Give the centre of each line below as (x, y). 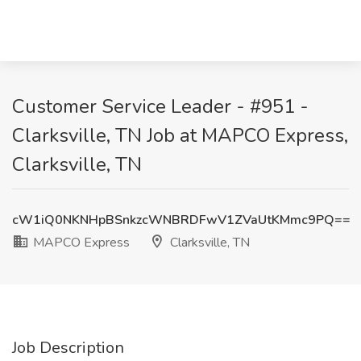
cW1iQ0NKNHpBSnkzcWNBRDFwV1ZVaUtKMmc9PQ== (181, 220)
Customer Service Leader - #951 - (160, 106)
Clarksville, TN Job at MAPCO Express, (180, 135)
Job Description (68, 348)
